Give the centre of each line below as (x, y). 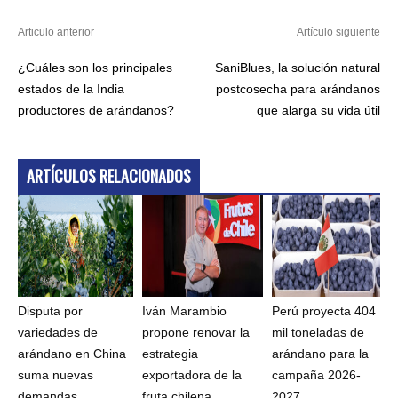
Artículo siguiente (338, 32)
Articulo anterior (56, 32)
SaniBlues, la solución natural (298, 68)
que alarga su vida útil (318, 111)
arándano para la (321, 354)
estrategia (170, 354)
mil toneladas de (318, 333)
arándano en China (72, 354)
